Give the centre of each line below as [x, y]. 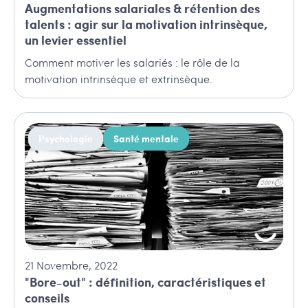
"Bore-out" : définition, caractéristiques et [145, 282]
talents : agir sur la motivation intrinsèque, [146, 24]
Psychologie [66, 139]
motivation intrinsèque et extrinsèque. [119, 79]
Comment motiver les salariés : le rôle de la [132, 63]
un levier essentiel [76, 40]
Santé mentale [146, 139]
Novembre [63, 265]
